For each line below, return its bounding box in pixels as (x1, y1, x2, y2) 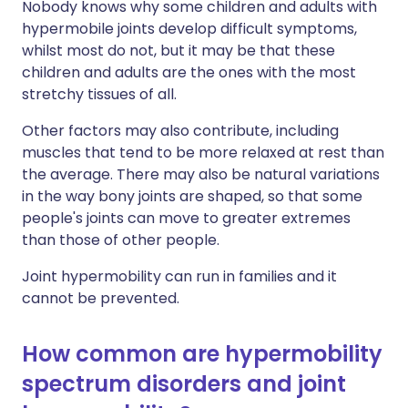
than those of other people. (22, 229, 219, 250)
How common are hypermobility (22, 339, 382, 369)
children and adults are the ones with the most (22, 62, 356, 83)
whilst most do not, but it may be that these (22, 40, 335, 61)
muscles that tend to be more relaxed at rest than (22, 142, 384, 163)
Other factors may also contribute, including (22, 120, 339, 141)
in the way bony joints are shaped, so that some (22, 186, 362, 207)
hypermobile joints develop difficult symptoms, (22, 18, 357, 39)
